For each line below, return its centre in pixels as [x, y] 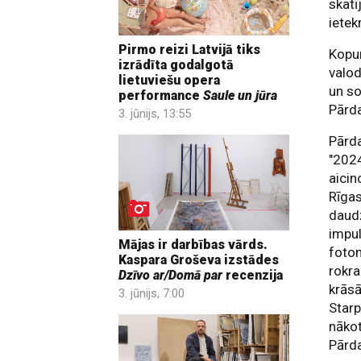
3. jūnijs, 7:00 [151, 294]
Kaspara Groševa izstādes [199, 260]
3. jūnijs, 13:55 [155, 113]
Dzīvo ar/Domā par [170, 276]
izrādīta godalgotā [176, 64]
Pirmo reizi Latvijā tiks [189, 49]
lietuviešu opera [169, 80]
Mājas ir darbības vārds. [193, 245]
